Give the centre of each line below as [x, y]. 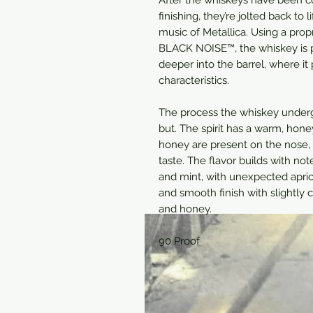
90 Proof [179, 241]
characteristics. [194, 80]
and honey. [185, 209]
